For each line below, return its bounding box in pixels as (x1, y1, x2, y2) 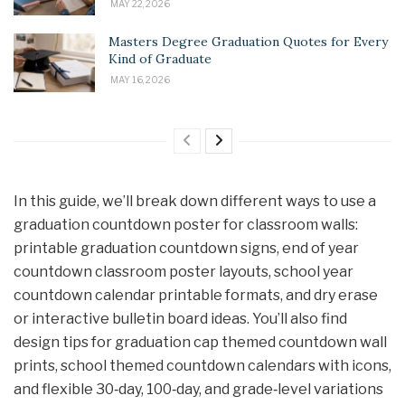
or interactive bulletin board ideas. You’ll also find (14, 309, 347, 327)
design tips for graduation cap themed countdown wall (14, 333, 387, 351)
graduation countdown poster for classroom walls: (14, 215, 358, 233)
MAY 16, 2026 (108, 74, 170, 86)
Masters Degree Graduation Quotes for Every (108, 33, 388, 51)
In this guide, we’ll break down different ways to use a (14, 192, 376, 210)
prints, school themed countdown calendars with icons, (14, 356, 391, 374)
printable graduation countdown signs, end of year (14, 239, 359, 257)
